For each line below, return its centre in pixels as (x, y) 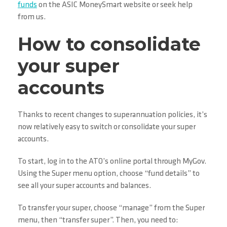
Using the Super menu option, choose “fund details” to (109, 174)
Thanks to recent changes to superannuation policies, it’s (112, 115)
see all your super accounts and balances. (84, 186)
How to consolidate (109, 44)
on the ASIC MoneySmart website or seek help (115, 5)
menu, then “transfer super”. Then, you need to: (98, 221)
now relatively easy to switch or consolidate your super (107, 127)
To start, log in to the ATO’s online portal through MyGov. (112, 162)
